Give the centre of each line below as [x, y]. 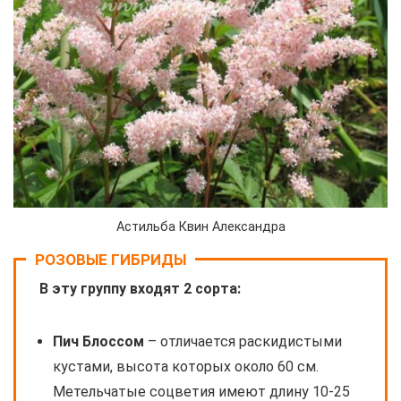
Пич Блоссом [98, 342]
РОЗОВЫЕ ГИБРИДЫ [111, 260]
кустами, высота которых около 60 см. [186, 367]
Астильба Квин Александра [200, 227]
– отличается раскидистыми [243, 342]
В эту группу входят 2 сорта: [140, 289]
